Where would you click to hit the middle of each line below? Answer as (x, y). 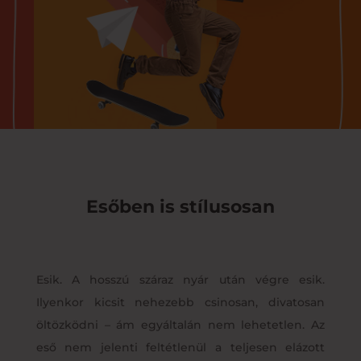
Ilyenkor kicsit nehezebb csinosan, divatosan (180, 302)
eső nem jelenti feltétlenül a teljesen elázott (180, 347)
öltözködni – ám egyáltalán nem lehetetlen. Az (180, 324)
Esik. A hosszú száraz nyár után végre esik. (180, 279)
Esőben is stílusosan (180, 206)
